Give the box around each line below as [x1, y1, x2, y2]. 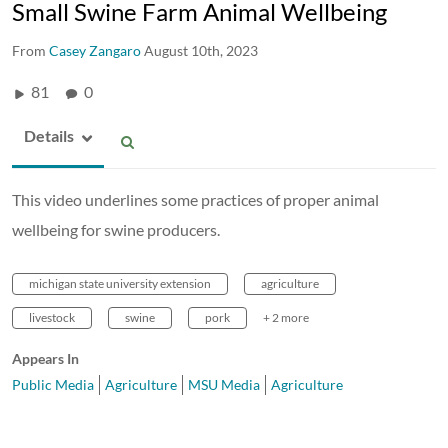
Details [24, 125, 74, 145]
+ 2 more [263, 309, 309, 325]
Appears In [12, 349, 79, 367]
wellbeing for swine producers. [12, 219, 220, 239]
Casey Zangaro [49, 41, 141, 59]
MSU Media [188, 375, 260, 393]
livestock [29, 309, 75, 325]
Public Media [12, 375, 94, 393]
